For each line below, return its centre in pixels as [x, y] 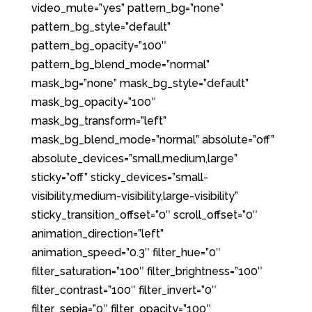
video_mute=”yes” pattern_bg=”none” [127, 8]
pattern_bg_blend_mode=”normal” [120, 64]
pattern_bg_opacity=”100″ [99, 46]
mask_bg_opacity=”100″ [93, 102]
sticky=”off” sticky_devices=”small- [119, 177]
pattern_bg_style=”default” [101, 27]
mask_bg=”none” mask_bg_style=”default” [140, 83]
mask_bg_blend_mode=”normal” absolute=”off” [153, 140]
